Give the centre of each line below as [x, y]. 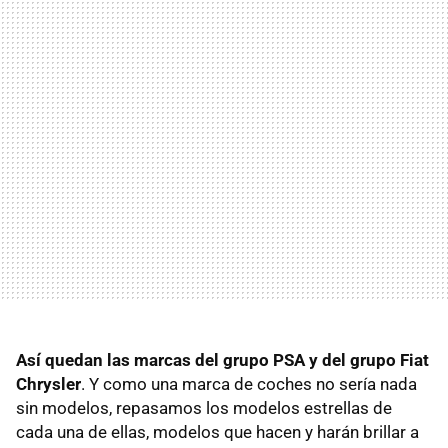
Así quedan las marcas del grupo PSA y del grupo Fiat [222, 359]
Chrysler [48, 383]
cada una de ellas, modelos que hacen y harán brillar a [217, 431]
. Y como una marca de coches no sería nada [249, 383]
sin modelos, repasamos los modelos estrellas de [204, 407]
